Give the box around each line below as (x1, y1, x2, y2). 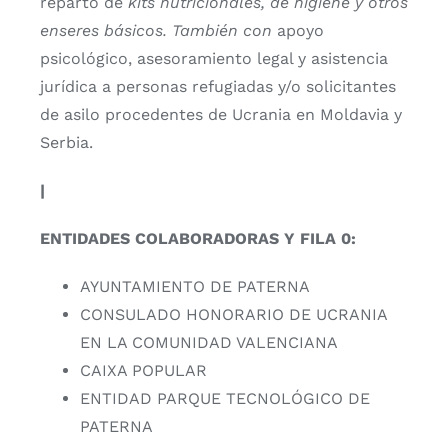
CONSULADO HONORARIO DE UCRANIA (80, 304, 387, 324)
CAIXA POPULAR (80, 360, 207, 380)
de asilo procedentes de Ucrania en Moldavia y (40, 104, 402, 124)
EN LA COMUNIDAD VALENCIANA (80, 332, 338, 352)
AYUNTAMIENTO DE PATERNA (80, 276, 310, 296)
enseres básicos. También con (40, 20, 277, 40)
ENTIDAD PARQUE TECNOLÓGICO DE (80, 388, 370, 408)
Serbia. (40, 132, 93, 152)
